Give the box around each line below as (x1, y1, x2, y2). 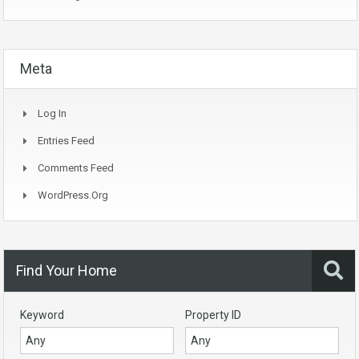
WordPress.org (38, 189, 108, 202)
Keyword (20, 309, 64, 322)
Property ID (185, 309, 241, 322)
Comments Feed (38, 162, 114, 175)
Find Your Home (16, 262, 117, 280)
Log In (38, 107, 67, 120)
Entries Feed (38, 135, 95, 147)
